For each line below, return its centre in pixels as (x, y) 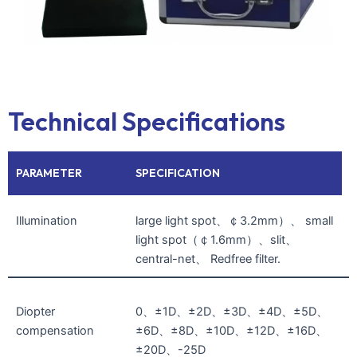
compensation (55, 331)
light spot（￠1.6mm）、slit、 (216, 240)
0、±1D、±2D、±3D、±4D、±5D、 (231, 312)
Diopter (35, 312)
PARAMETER (49, 173)
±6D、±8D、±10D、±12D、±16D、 (231, 331)
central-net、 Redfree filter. (208, 259)
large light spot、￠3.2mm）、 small (234, 221)
